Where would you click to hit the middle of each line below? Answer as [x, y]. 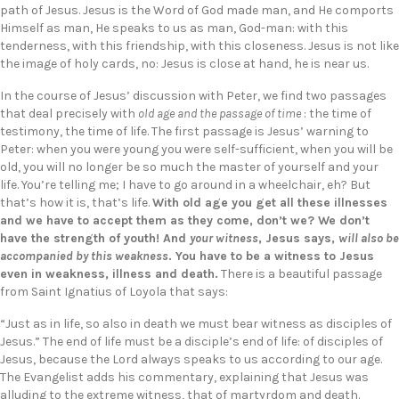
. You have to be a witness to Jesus [271, 256]
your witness [224, 238]
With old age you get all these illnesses [270, 203]
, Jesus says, [298, 238]
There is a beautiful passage [300, 274]
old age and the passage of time [220, 114]
